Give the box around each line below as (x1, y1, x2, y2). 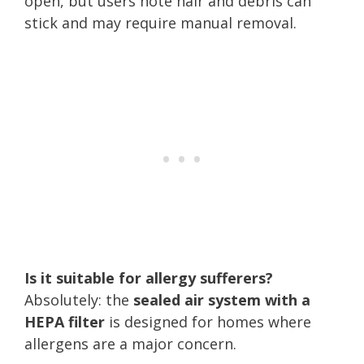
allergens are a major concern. (24, 333, 236, 353)
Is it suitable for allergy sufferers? (24, 267, 273, 288)
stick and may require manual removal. (24, 12, 297, 32)
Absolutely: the (24, 289, 133, 310)
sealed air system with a (133, 289, 310, 310)
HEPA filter (24, 311, 105, 331)
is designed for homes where (105, 311, 311, 331)
